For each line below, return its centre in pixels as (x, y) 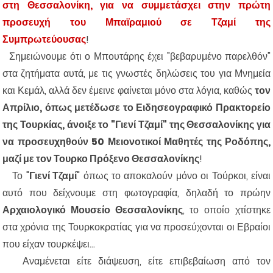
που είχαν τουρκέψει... (49, 244)
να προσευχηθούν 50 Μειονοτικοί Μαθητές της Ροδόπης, (136, 142)
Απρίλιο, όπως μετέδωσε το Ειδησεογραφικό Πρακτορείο (136, 108)
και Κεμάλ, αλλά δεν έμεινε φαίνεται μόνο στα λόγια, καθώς (129, 91)
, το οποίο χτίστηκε (227, 210)
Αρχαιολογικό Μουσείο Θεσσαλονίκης (93, 210)
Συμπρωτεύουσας (44, 40)
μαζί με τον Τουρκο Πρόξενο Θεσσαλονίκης (101, 159)
